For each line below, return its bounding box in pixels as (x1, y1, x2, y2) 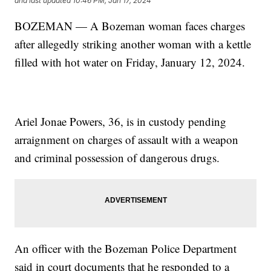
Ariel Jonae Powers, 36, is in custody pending (15, 113, 227, 129)
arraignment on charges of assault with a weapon (15, 131, 239, 147)
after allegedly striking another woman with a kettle (15, 36, 252, 51)
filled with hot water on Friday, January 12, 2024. (15, 54, 246, 70)
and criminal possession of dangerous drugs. (15, 149, 220, 165)
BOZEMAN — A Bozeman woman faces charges (15, 18, 246, 33)
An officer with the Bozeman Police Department (15, 240, 237, 256)
